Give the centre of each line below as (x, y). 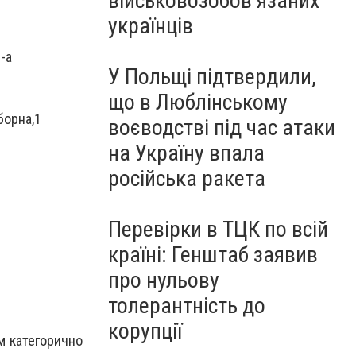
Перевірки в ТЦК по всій (218, 229)
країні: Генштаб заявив (213, 255)
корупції (145, 331)
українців (151, 26)
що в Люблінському (198, 102)
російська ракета (187, 178)
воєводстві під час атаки (222, 128)
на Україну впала (186, 153)
